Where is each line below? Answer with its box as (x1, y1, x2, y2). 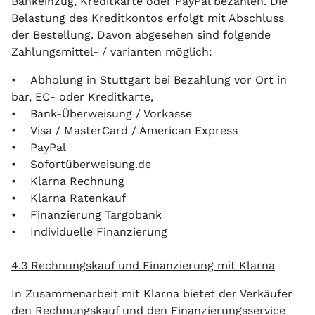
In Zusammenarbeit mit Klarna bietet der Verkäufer (11, 287, 292, 300)
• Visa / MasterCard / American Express (11, 124, 238, 137)
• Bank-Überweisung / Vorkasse (11, 107, 192, 120)
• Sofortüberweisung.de (11, 157, 151, 171)
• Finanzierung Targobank (11, 208, 162, 221)
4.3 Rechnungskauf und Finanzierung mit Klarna (11, 259, 275, 272)
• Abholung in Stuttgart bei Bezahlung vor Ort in (11, 73, 287, 86)
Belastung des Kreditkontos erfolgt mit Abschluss (11, 11, 284, 25)
